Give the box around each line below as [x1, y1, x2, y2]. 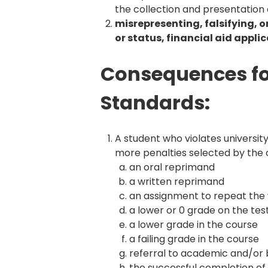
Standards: [100, 89, 211, 116]
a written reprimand [129, 174, 225, 188]
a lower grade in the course [129, 217, 258, 232]
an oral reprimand [129, 160, 215, 174]
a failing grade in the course [129, 232, 260, 246]
